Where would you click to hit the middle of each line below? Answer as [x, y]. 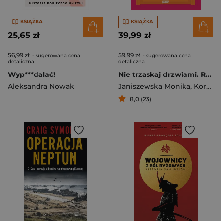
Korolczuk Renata [200, 86]
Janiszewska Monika [154, 86]
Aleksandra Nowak [41, 86]
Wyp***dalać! [32, 74]
